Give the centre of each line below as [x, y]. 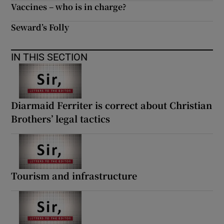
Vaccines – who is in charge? [69, 7]
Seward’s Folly [40, 27]
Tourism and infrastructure [74, 175]
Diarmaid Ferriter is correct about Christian [112, 105]
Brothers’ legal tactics [61, 118]
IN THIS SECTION [49, 57]
